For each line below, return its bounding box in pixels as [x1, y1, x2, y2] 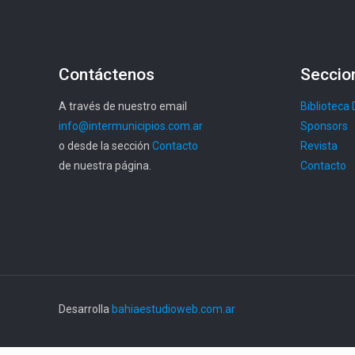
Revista [300, 139, 338, 152]
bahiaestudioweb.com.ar [112, 303, 235, 315]
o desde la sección [59, 139, 152, 152]
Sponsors [300, 120, 348, 132]
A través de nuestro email [59, 100, 187, 113]
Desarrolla [59, 303, 112, 315]
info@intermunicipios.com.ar [59, 120, 203, 132]
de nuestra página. [59, 159, 151, 172]
